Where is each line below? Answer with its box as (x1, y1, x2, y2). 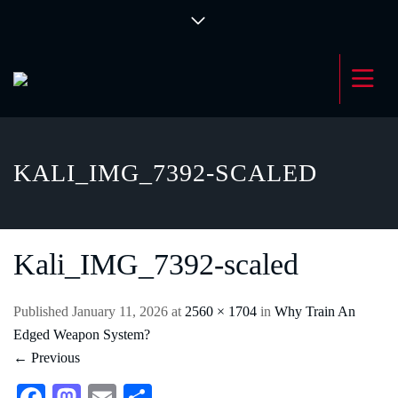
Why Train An (275, 304, 355, 319)
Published (13, 304, 72, 319)
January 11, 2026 (72, 304, 168, 319)
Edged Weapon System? (13, 327, 150, 342)
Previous (28, 350, 80, 365)
